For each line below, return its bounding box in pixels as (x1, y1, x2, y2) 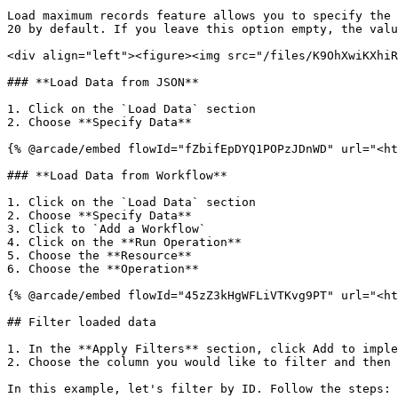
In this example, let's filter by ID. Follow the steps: (7, 382, 391, 395)
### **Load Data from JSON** (7, 76, 199, 89)
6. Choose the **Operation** (7, 262, 199, 275)
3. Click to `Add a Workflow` (7, 222, 206, 235)
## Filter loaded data (7, 315, 156, 329)
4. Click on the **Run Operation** (7, 235, 242, 249)
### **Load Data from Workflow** (7, 169, 227, 182)
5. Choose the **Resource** (7, 249, 192, 262)
